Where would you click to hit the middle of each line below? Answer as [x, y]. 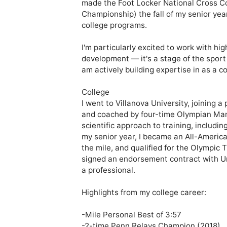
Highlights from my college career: [144, 193]
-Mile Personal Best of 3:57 [131, 215]
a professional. [109, 170]
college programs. [114, 25]
